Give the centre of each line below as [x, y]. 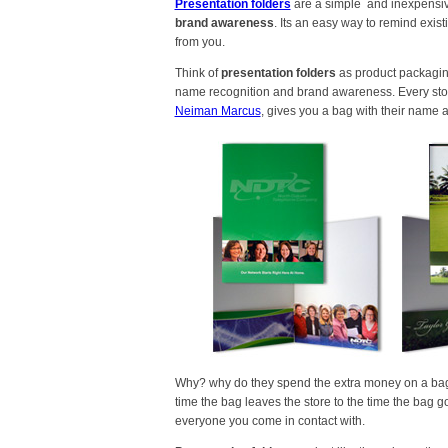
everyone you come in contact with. [269, 421]
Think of [197, 73]
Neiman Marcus [217, 111]
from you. [199, 42]
